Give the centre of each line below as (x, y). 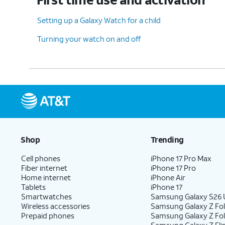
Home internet (46, 177)
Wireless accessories (55, 206)
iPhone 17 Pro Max (181, 158)
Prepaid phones (48, 215)
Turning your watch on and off (89, 39)
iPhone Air (168, 177)
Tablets (33, 187)
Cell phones (41, 158)
